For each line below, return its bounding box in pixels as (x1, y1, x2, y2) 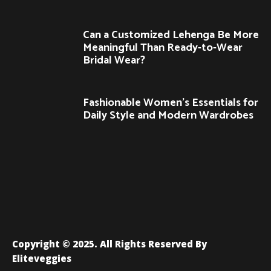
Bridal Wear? (83, 51, 145, 70)
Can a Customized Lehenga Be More (83, 25, 259, 44)
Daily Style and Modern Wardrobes (83, 106, 253, 125)
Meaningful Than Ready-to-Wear (83, 38, 243, 57)
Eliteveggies (12, 252, 71, 265)
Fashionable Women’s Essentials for (83, 93, 258, 112)
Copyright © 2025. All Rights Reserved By (12, 238, 207, 250)
